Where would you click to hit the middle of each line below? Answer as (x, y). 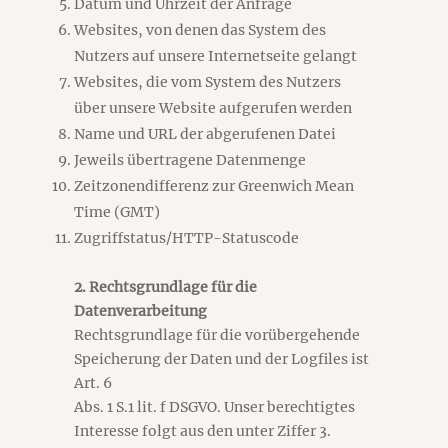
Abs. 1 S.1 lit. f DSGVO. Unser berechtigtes (214, 407)
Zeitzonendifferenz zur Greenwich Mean (214, 186)
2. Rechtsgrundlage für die (165, 287)
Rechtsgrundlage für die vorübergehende (217, 335)
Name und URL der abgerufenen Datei (205, 134)
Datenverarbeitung (140, 311)
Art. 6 (93, 383)
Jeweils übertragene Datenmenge (190, 160)
